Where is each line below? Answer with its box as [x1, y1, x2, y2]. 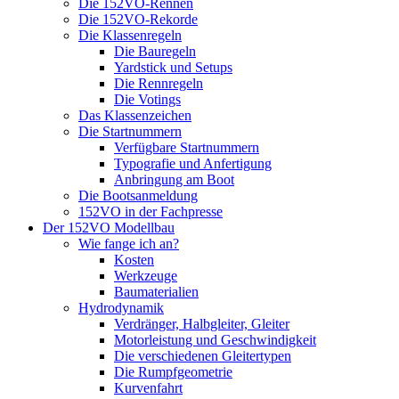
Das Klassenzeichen [78, 108, 191, 123]
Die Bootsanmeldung [78, 188, 198, 203]
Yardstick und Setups [114, 60, 232, 75]
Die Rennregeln [114, 76, 203, 91]
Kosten [114, 252, 154, 267]
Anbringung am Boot [114, 172, 234, 187]
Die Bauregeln [114, 44, 196, 59]
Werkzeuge [114, 268, 177, 283]
